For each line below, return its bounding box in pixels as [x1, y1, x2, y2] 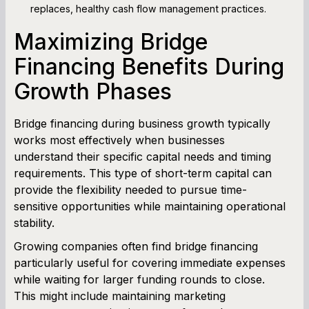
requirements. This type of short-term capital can [14, 166, 272, 180]
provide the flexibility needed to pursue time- [14, 182, 247, 197]
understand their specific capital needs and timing [14, 149, 271, 163]
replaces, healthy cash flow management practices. [30, 2, 266, 14]
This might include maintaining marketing [14, 288, 226, 303]
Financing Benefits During [14, 52, 284, 80]
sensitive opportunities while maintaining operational [14, 199, 286, 213]
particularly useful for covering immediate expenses [14, 255, 286, 270]
